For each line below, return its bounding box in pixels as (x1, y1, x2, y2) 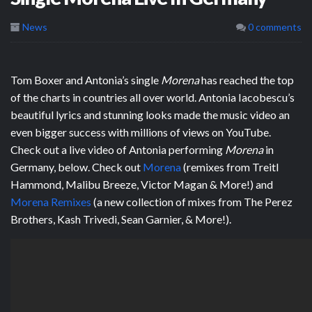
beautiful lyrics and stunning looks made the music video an (10, 107, 290, 121)
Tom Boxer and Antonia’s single (10, 72, 161, 86)
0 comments (246, 20, 302, 33)
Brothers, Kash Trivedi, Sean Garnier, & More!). (10, 212, 231, 226)
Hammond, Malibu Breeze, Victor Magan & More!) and (10, 177, 273, 191)
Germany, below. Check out (10, 159, 143, 173)
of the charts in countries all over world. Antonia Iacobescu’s (10, 90, 295, 104)
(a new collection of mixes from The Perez (91, 194, 292, 208)
